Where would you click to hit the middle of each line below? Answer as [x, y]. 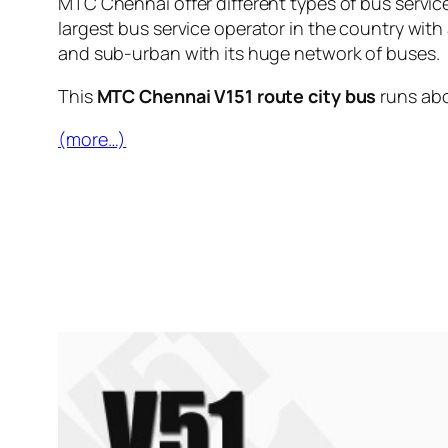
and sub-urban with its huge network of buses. [249, 52]
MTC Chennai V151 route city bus [236, 95]
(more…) [92, 138]
